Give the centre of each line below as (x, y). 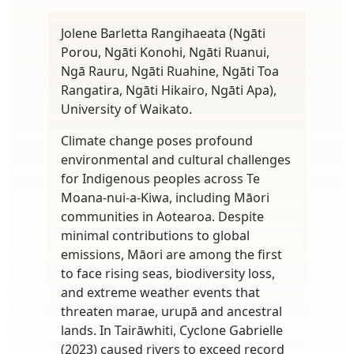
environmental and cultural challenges (176, 159)
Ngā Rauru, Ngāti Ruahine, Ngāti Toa (170, 71)
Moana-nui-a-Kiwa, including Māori (165, 197)
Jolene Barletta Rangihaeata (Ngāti (163, 33)
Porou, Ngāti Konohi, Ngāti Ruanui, (165, 52)
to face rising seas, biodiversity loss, (168, 273)
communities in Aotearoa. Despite (162, 216)
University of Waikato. (126, 109)
